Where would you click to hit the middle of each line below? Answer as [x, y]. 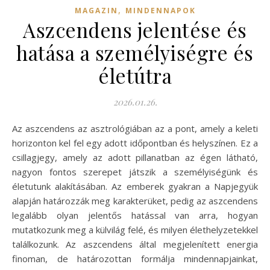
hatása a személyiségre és [135, 53]
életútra [135, 76]
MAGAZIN [96, 11]
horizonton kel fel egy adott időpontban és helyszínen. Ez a [135, 143]
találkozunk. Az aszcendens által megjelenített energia [135, 244]
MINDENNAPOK [160, 11]
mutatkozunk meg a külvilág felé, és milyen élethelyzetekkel [135, 230]
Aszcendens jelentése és [135, 30]
